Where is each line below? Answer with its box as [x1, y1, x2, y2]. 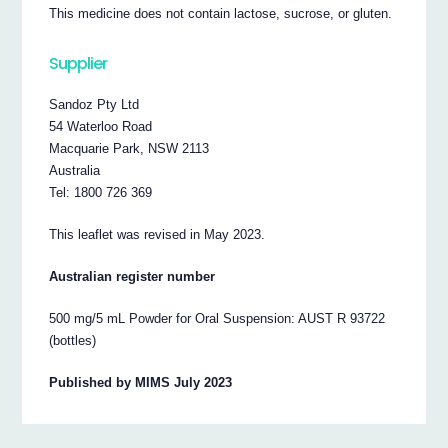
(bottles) [49, 333, 97, 349]
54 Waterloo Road [49, 119, 153, 135]
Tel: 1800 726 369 [49, 185, 153, 201]
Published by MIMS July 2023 [49, 375, 233, 391]
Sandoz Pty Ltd [49, 97, 140, 113]
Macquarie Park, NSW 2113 [49, 141, 210, 157]
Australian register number [49, 269, 216, 285]
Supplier [49, 51, 108, 75]
